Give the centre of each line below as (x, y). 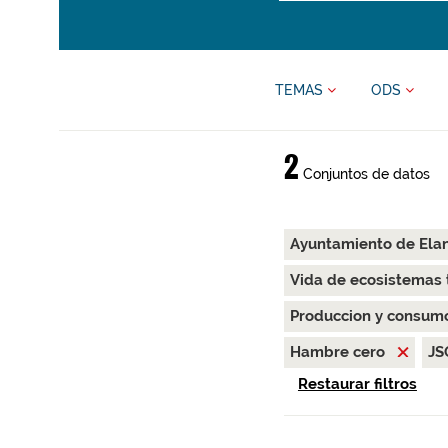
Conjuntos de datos (364, 174)
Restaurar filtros (357, 384)
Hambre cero (339, 352)
